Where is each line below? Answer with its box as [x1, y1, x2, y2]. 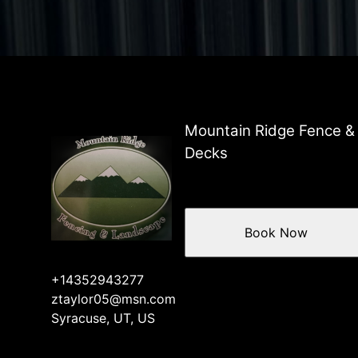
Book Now [244, 224, 308, 241]
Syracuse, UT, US [51, 309, 155, 326]
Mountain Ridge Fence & [185, 121, 356, 140]
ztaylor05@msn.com [51, 290, 176, 307]
